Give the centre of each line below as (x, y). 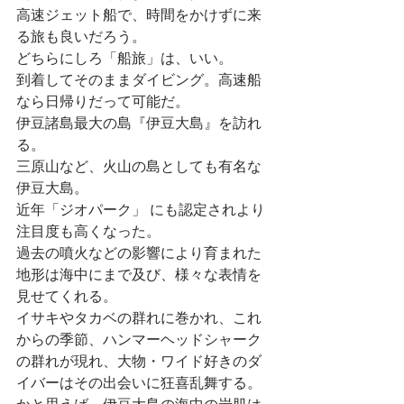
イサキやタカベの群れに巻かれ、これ (139, 318)
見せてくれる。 (67, 297)
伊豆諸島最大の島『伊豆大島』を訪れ (139, 124)
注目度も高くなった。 (90, 232)
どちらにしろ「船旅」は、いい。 (124, 59)
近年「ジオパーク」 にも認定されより (141, 210)
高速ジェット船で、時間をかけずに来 (139, 15)
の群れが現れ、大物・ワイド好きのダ (139, 362)
